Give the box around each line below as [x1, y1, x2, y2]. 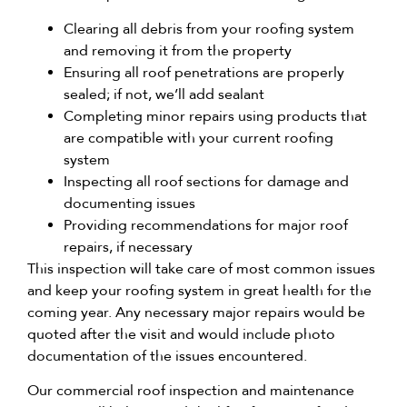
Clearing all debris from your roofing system [64, 19, 354, 37]
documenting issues [64, 194, 195, 212]
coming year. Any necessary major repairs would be [27, 303, 365, 321]
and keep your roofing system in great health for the [27, 281, 372, 299]
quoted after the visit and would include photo [27, 324, 335, 342]
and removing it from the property [64, 41, 292, 59]
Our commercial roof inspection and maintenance [27, 382, 354, 400]
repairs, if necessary [64, 237, 193, 255]
